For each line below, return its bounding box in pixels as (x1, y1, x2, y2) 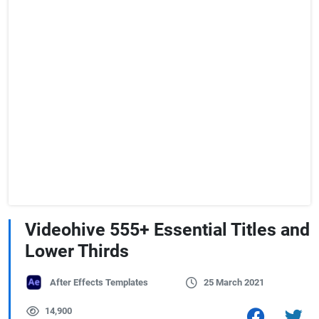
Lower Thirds (25, 241, 129, 261)
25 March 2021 (203, 277, 264, 288)
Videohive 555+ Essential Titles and (25, 219, 310, 240)
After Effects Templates (50, 277, 148, 288)
